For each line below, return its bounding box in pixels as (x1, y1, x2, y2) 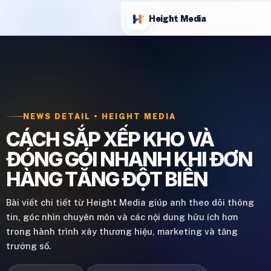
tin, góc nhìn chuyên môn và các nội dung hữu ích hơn (6, 212, 238, 222)
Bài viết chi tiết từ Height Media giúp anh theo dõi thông (6, 197, 254, 207)
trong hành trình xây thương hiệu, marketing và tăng (6, 226, 238, 237)
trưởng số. (6, 241, 51, 251)
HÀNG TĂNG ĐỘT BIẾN (6, 167, 207, 191)
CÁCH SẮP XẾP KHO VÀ (6, 127, 214, 151)
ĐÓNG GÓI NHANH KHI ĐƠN (6, 147, 252, 171)
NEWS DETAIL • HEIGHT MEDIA (23, 112, 176, 121)
